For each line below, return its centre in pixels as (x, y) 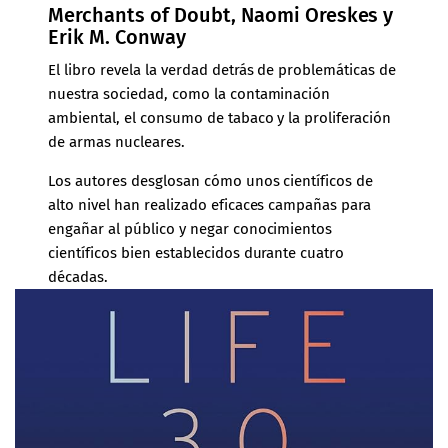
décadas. (78, 276)
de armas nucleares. (116, 141)
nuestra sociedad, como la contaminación (189, 93)
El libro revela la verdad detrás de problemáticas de (222, 69)
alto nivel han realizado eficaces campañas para (210, 204)
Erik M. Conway (117, 36)
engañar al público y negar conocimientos (190, 228)
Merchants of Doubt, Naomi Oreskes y (221, 14)
